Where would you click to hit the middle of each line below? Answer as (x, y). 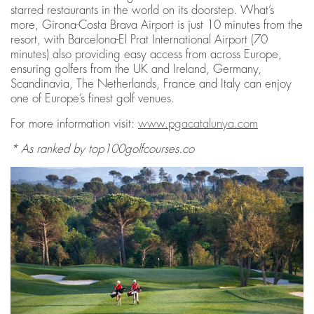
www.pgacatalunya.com (198, 124)
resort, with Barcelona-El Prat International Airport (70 (139, 40)
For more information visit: (74, 124)
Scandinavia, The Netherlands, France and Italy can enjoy (151, 84)
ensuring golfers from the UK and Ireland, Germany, (136, 69)
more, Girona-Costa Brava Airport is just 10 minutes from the (157, 25)
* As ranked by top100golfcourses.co (102, 149)
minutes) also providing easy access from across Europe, (146, 55)
